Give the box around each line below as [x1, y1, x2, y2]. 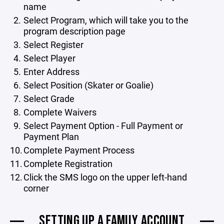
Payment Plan [23, 130, 79, 142]
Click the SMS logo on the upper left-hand [23, 170, 187, 183]
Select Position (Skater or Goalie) [23, 78, 153, 91]
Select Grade [23, 92, 74, 104]
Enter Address [23, 65, 79, 77]
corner [23, 181, 49, 194]
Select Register [23, 38, 83, 50]
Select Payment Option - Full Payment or [23, 119, 183, 131]
